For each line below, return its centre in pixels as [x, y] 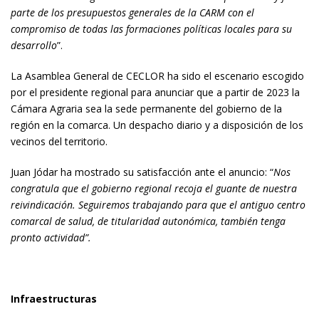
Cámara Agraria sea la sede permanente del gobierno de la [146, 109]
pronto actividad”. [51, 237]
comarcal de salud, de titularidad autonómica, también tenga [148, 221]
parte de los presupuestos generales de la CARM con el [132, 12]
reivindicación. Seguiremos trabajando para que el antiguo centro [158, 205]
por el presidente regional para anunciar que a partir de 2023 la [155, 92]
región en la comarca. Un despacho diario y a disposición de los [157, 125]
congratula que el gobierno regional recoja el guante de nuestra [154, 188]
